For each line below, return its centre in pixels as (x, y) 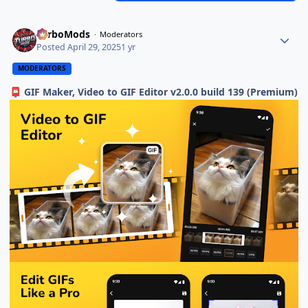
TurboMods (64, 34)
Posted (52, 47)
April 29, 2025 (95, 47)
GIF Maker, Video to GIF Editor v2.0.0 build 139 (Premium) (160, 91)
